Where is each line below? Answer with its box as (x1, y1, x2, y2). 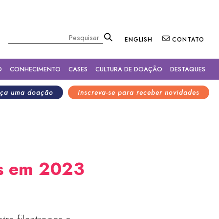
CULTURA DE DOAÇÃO (95, 65, 162, 74)
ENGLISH (125, 35, 153, 44)
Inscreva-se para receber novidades (78, 88, 199, 97)
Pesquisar (8, 32, 43, 43)
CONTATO (172, 35, 204, 44)
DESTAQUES (170, 65, 205, 74)
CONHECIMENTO (10, 65, 61, 74)
